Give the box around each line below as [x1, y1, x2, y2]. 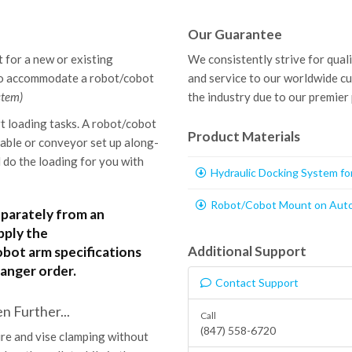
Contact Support [215, 276, 299, 290]
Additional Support [188, 243, 306, 260]
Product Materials [188, 128, 300, 145]
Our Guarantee [188, 26, 282, 43]
